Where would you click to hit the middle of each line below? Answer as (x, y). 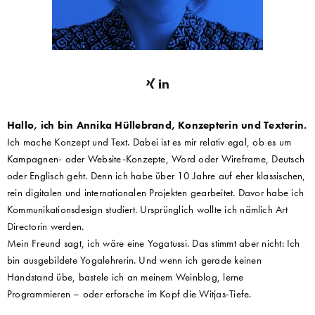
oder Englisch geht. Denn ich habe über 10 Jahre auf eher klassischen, (156, 175)
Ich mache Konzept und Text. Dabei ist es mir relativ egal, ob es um (149, 142)
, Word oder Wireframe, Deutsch (235, 159)
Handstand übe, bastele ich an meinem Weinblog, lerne (126, 277)
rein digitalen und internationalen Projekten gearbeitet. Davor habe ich (156, 192)
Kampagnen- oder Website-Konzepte (86, 159)
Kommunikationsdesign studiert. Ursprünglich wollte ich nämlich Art (147, 209)
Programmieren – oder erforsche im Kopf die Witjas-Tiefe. (129, 294)
